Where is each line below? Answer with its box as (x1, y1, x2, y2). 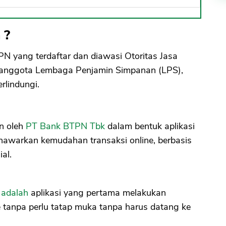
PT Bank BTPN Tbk (26, 120, 105, 133)
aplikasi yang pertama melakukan (28, 187, 166, 199)
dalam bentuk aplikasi (105, 120, 195, 133)
